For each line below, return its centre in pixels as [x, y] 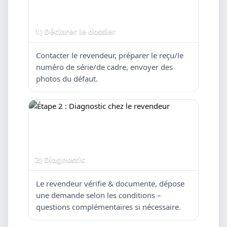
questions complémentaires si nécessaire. [108, 207]
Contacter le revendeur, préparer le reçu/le [110, 55]
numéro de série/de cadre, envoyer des [104, 67]
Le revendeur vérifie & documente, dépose [110, 183]
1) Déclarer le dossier [75, 31]
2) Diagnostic [60, 159]
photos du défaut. [67, 79]
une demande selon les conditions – [99, 195]
